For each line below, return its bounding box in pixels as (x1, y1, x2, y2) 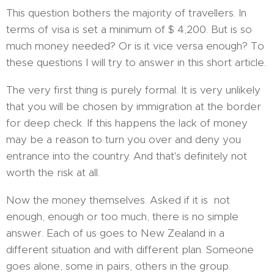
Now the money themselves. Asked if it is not (6, 193, 230, 207)
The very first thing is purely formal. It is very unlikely (6, 83, 261, 97)
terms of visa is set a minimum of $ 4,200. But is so (6, 23, 252, 36)
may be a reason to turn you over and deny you (6, 133, 241, 146)
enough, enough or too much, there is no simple (6, 210, 239, 223)
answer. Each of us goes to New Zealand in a (6, 226, 224, 240)
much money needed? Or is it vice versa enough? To (6, 39, 264, 53)
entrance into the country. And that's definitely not (6, 149, 247, 163)
